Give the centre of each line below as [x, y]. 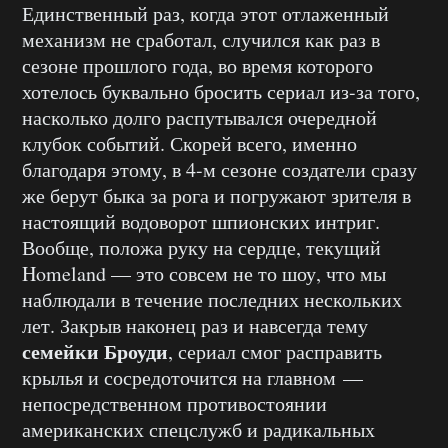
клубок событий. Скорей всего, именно [189, 143]
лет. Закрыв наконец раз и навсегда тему [195, 325]
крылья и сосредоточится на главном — [192, 377]
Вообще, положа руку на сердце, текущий [201, 247]
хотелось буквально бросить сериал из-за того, [221, 91]
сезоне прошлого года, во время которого [197, 65]
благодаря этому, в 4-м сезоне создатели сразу [219, 169]
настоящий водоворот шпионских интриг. [201, 221]
